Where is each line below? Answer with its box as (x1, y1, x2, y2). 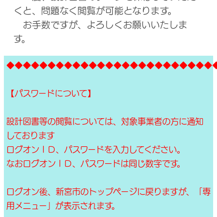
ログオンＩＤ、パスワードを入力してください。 (6, 145, 185, 154)
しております (6, 131, 55, 139)
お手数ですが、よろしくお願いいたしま (14, 20, 187, 29)
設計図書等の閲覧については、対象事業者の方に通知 (6, 117, 203, 125)
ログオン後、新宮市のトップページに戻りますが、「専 (6, 187, 211, 196)
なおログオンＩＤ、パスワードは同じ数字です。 (6, 159, 185, 168)
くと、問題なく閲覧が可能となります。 (14, 6, 177, 15)
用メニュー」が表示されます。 (6, 201, 120, 210)
